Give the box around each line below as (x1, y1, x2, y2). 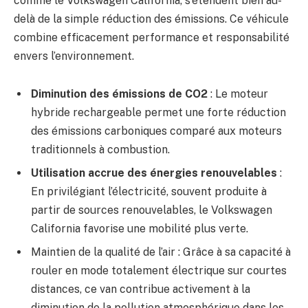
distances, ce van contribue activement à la (31, 283, 250, 296)
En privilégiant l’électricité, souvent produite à (31, 185, 267, 199)
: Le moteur (208, 87, 268, 101)
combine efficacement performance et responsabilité (14, 30, 289, 44)
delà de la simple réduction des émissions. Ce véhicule (14, 12, 289, 25)
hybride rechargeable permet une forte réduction (31, 106, 286, 120)
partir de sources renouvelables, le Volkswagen (31, 203, 272, 217)
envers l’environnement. (14, 49, 134, 63)
